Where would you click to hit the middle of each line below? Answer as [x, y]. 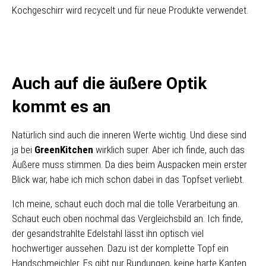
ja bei [23, 150]
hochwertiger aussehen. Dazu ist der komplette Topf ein [120, 248]
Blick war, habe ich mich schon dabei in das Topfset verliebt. [128, 179]
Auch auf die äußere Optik [109, 83]
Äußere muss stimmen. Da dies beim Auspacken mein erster [129, 164]
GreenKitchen [64, 150]
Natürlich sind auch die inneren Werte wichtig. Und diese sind [129, 135]
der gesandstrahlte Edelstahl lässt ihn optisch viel [108, 233]
